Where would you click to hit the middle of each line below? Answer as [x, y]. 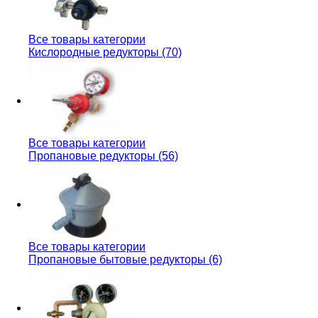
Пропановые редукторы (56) [103, 156]
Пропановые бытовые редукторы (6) [125, 259]
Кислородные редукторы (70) [105, 52]
